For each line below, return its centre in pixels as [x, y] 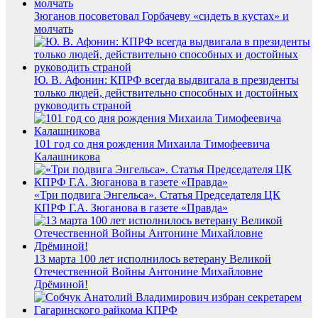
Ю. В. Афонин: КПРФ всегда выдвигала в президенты [166, 79]
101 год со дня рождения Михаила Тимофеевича [152, 143]
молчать [54, 28]
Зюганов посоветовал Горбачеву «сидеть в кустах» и [161, 16]
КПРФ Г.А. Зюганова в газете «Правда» [131, 207]
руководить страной [83, 105]
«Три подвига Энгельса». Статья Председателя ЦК [157, 194]
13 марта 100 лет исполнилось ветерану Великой [153, 258]
